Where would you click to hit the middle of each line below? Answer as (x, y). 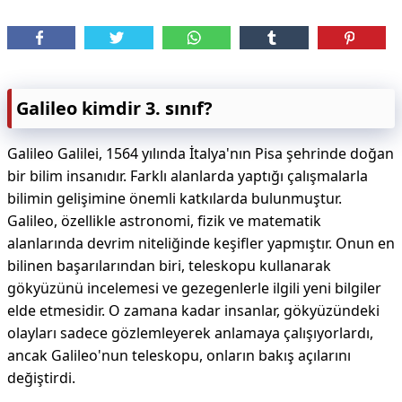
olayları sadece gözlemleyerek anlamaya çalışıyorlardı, (190, 333)
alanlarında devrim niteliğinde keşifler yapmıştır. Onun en (201, 243)
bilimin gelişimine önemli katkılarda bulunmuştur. (175, 198)
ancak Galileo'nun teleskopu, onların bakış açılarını (179, 355)
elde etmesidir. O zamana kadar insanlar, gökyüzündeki (193, 310)
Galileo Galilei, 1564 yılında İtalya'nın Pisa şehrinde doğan (201, 153)
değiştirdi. (41, 378)
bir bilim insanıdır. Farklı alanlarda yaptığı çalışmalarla (188, 176)
